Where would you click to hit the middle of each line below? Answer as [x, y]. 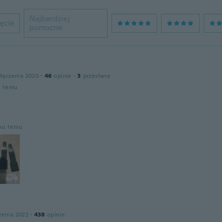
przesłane [97, 76]
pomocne [46, 28]
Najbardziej [49, 19]
